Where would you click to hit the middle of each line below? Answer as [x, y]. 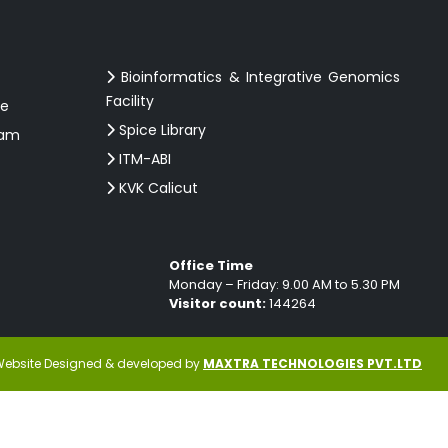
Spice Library [160, 129]
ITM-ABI [143, 158]
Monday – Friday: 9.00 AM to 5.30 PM [284, 285]
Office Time [211, 266]
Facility [130, 100]
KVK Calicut [156, 187]
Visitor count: [217, 304]
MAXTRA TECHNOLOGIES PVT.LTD [312, 363]
